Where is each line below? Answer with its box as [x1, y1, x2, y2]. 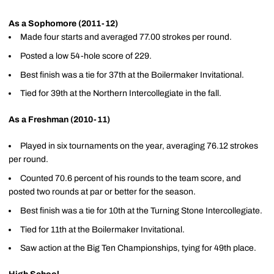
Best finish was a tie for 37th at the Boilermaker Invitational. [20, 70, 244, 80]
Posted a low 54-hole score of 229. [20, 51, 152, 61]
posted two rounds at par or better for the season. [9, 187, 196, 196]
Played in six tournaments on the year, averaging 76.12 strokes [20, 141, 258, 151]
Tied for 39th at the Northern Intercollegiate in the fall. [20, 89, 221, 98]
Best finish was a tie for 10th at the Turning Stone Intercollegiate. [20, 206, 262, 215]
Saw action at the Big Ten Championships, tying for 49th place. [20, 243, 256, 253]
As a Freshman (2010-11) [9, 115, 110, 125]
